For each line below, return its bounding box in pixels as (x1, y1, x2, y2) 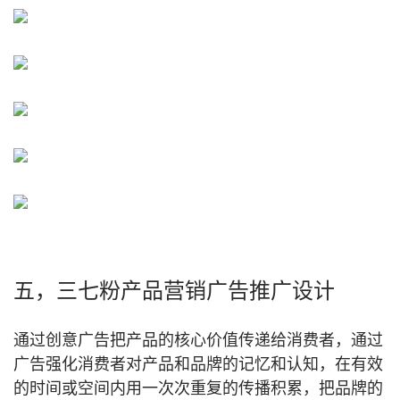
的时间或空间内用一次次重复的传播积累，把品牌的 (13, 379, 383, 397)
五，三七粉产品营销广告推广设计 (13, 279, 335, 303)
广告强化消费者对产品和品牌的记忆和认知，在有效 (13, 355, 383, 373)
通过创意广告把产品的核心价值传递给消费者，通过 (13, 331, 383, 349)
